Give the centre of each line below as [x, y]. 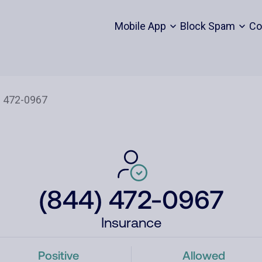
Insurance [131, 223]
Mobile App [140, 26]
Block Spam [207, 26]
